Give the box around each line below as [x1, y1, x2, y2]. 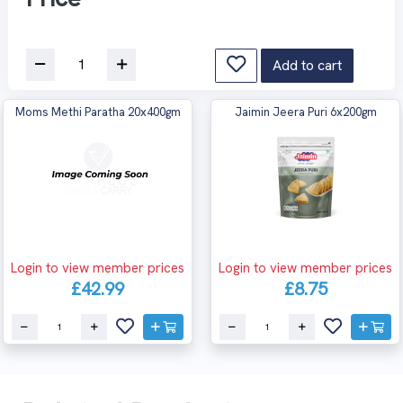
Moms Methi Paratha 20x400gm [14, 103, 181, 120]
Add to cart [273, 55, 342, 75]
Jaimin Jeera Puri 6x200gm [234, 103, 377, 120]
